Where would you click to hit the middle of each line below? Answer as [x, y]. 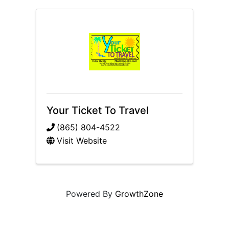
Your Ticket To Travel [98, 110]
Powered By [90, 194]
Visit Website [82, 141]
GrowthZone [139, 194]
